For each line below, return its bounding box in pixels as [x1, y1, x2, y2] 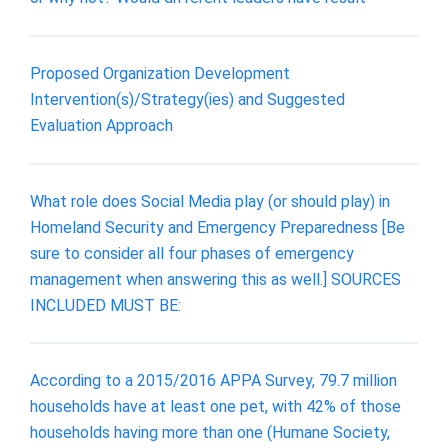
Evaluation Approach [30, 115, 173, 135]
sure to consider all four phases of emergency [30, 243, 354, 263]
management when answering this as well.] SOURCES [30, 269, 401, 289]
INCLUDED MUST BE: [30, 295, 181, 315]
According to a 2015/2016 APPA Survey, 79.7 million [30, 371, 397, 391]
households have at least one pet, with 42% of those [30, 397, 401, 417]
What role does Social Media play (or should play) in [30, 191, 390, 211]
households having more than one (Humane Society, [30, 423, 390, 443]
